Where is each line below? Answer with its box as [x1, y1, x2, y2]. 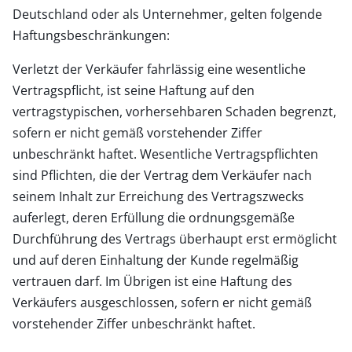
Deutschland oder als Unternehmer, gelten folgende [13, 5, 322, 23]
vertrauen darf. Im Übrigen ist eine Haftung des [13, 272, 292, 290]
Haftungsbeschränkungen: [13, 26, 170, 44]
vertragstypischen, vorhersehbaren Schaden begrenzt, [13, 102, 336, 120]
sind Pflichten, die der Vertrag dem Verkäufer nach [13, 166, 312, 184]
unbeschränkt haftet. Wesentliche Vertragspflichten [13, 145, 318, 163]
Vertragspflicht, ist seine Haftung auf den [13, 81, 255, 99]
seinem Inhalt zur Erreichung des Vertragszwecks [13, 187, 304, 205]
